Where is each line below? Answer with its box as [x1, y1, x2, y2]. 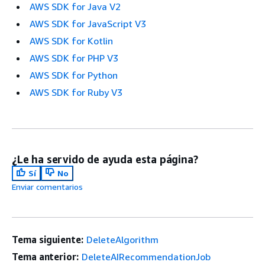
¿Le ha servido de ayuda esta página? [12, 152, 198, 166]
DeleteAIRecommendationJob [81, 250, 211, 263]
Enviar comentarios [12, 181, 83, 192]
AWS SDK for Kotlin [30, 34, 113, 47]
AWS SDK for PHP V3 [30, 51, 118, 64]
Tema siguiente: [12, 233, 83, 245]
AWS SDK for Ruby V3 [30, 86, 122, 98]
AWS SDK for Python [30, 69, 118, 81]
